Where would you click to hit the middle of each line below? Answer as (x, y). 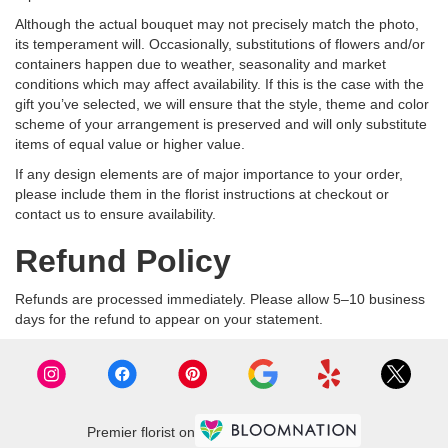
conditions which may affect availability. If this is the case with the (219, 84)
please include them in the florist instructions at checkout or (202, 194)
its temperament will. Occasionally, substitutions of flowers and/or (220, 44)
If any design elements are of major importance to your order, (209, 174)
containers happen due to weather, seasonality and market (200, 64)
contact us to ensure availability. (115, 214)
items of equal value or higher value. (130, 144)
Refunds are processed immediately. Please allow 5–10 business (220, 299)
